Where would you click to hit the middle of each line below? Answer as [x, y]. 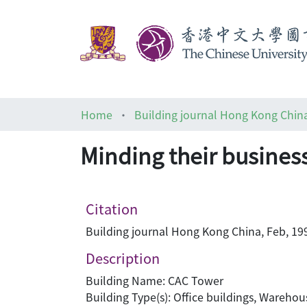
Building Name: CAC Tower [155, 280]
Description [123, 258]
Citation [112, 209]
